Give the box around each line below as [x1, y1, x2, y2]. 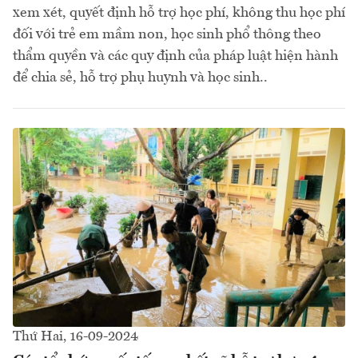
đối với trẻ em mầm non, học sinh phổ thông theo [13, 26, 321, 42]
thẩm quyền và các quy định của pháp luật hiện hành [13, 48, 338, 63]
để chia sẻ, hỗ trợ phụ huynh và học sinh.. [13, 70, 268, 85]
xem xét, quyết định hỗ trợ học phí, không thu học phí [13, 5, 345, 20]
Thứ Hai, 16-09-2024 [13, 330, 138, 344]
